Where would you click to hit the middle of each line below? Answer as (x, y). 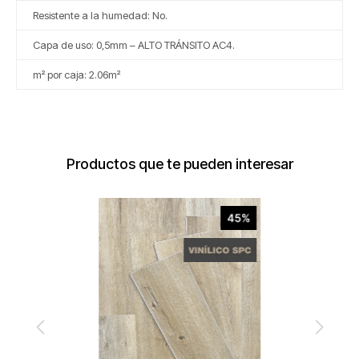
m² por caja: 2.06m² (72, 75)
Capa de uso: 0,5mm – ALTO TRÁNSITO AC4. (129, 45)
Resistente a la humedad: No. (95, 15)
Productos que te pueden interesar (179, 164)
